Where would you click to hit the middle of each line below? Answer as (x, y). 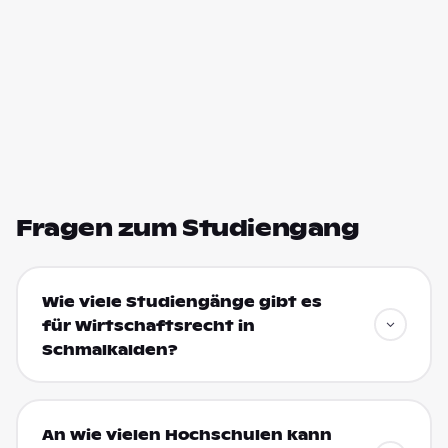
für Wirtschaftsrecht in (148, 325)
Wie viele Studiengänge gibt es (181, 301)
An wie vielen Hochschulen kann (186, 434)
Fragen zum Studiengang (188, 228)
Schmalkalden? (109, 349)
